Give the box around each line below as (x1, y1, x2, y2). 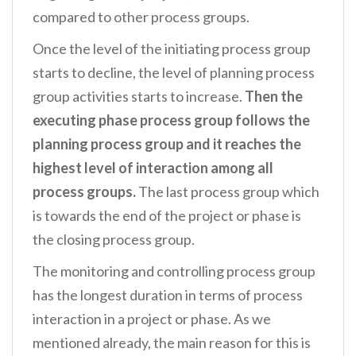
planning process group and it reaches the (33, 134, 301, 153)
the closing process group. (33, 230, 195, 248)
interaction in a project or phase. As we (33, 309, 271, 327)
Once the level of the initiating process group (33, 39, 311, 57)
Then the (245, 87, 303, 105)
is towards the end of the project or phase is (33, 206, 301, 224)
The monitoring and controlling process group (33, 261, 315, 280)
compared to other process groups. (33, 7, 250, 25)
